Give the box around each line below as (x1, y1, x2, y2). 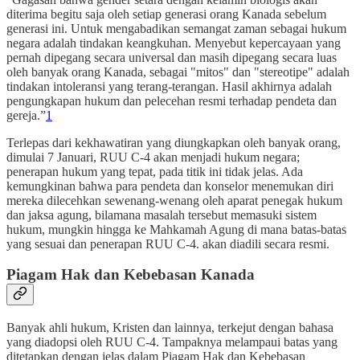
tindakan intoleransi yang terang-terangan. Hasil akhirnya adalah (6, 79, 332, 93)
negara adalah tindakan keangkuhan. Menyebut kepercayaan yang (6, 35, 341, 50)
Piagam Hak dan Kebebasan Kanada (6, 266, 255, 284)
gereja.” (6, 108, 46, 122)
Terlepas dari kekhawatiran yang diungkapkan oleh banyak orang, (6, 135, 341, 149)
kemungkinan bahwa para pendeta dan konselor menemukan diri (6, 178, 333, 193)
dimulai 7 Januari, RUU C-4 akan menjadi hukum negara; (6, 149, 300, 164)
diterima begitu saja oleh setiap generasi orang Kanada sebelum (6, 6, 326, 21)
